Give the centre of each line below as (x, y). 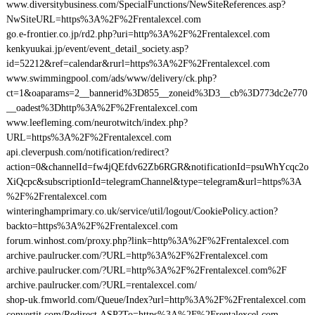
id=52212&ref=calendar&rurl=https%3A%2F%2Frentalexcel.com (138, 64)
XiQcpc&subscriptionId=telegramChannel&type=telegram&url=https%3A (154, 182)
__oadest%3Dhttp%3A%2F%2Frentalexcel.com (102, 108)
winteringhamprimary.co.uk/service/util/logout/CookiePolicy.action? (142, 211)
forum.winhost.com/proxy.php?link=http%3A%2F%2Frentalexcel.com (147, 241)
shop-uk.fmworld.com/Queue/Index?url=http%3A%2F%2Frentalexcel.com (156, 300)
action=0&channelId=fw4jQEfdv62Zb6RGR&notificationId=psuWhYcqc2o (157, 167)
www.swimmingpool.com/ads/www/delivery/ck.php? (111, 78)
